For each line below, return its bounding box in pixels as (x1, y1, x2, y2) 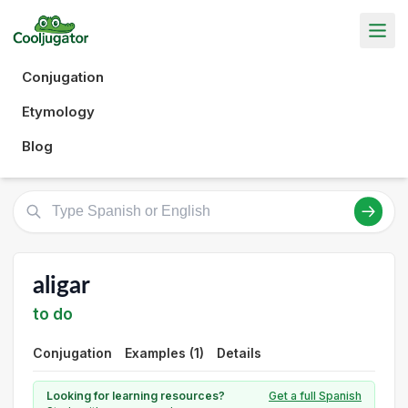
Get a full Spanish (269, 389, 362, 403)
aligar (33, 273, 90, 298)
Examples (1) (125, 345, 204, 361)
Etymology (22, 102, 95, 120)
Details (217, 345, 261, 361)
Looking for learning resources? (46, 389, 225, 403)
